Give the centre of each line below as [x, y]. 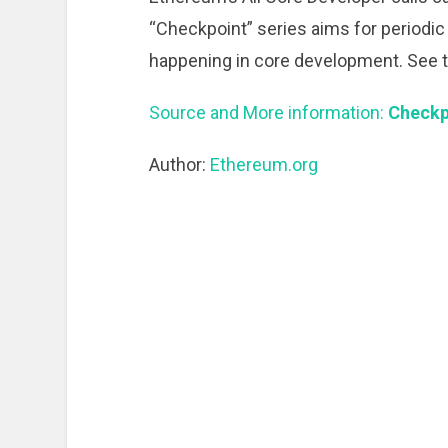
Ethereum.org [263, 165]
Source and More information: [268, 113]
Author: [179, 165]
